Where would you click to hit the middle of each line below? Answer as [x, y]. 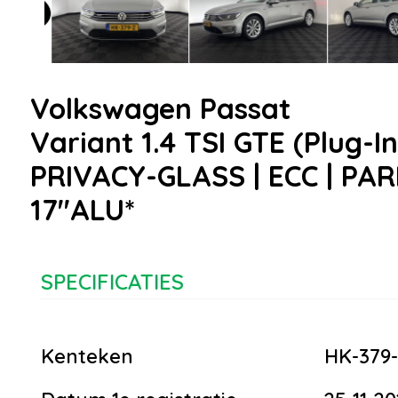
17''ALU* [83, 210]
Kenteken [87, 357]
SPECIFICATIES [112, 282]
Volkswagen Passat [160, 109]
